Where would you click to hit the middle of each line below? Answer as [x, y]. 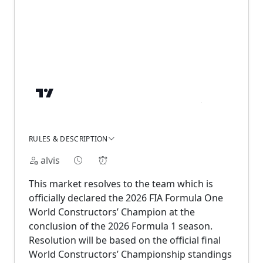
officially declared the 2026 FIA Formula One [126, 198]
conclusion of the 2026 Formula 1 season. [121, 226]
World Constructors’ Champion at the [112, 212]
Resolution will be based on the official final [125, 240]
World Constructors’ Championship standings [130, 254]
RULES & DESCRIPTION [68, 139]
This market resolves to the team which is [121, 183]
